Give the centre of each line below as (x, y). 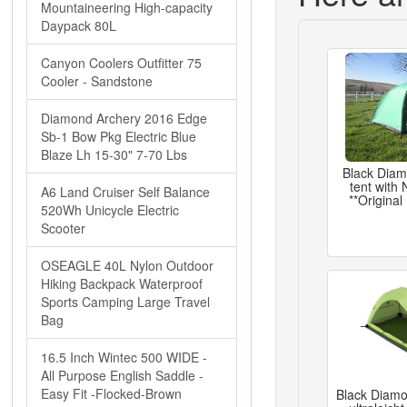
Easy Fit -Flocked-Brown (111, 393)
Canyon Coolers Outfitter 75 (121, 63)
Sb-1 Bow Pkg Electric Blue (119, 136)
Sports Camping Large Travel (125, 302)
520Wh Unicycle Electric (110, 210)
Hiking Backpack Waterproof (122, 283)
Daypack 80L (79, 25)
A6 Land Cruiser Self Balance (125, 192)
